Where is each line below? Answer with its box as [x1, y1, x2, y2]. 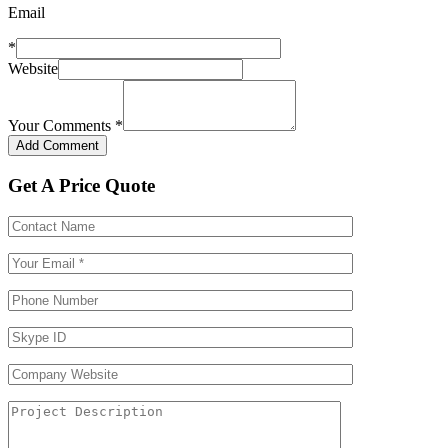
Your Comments [8, 117, 115, 135]
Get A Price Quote [8, 174, 155, 196]
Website [8, 60, 58, 78]
